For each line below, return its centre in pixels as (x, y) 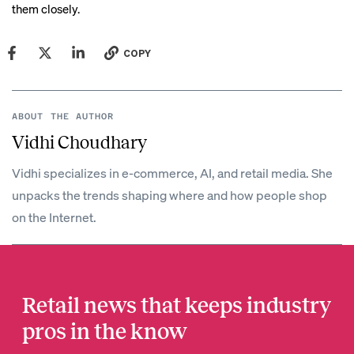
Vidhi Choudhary (79, 143)
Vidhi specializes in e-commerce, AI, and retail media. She (172, 173)
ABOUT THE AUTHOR (63, 117)
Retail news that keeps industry (177, 305)
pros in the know (105, 331)
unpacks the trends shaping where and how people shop (169, 195)
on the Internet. (54, 217)
